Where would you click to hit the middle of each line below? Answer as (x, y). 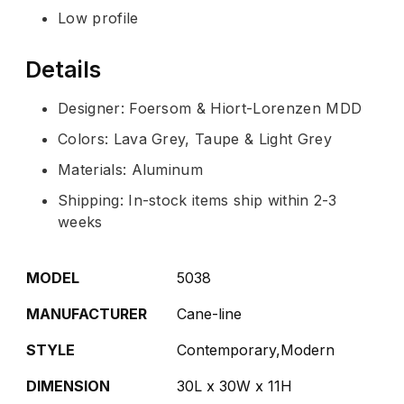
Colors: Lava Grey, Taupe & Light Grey (195, 138)
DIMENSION (68, 386)
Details (63, 69)
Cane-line (209, 313)
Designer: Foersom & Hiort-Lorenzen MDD (210, 108)
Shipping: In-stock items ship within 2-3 (197, 200)
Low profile (98, 18)
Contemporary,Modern (256, 349)
